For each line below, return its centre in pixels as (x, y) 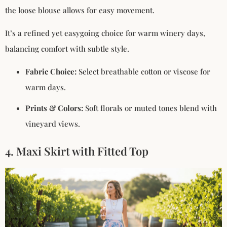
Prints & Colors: (54, 108)
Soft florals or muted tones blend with (150, 108)
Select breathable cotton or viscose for (143, 72)
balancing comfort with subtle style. (67, 49)
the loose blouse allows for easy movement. (80, 10)
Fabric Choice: (51, 72)
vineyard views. (53, 124)
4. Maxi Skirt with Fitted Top (77, 151)
